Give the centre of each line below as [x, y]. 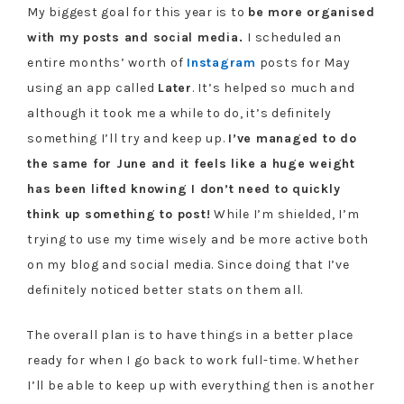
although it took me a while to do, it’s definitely [179, 113]
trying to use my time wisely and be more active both [198, 239]
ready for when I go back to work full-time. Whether [193, 360]
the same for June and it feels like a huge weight [191, 164]
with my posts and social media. [137, 37]
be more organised [312, 12]
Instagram [221, 63]
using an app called [92, 88]
